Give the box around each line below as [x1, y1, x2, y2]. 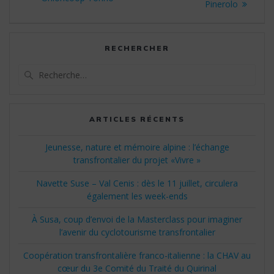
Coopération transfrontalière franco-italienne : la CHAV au [23, 250, 251, 262]
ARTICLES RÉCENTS [89, 114, 185, 124]
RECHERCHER [104, 43, 170, 53]
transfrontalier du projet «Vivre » [73, 154, 201, 166]
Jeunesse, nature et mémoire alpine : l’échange [45, 141, 229, 154]
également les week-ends [86, 190, 188, 202]
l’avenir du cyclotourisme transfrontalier [59, 226, 215, 239]
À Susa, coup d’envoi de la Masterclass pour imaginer [32, 213, 242, 226]
